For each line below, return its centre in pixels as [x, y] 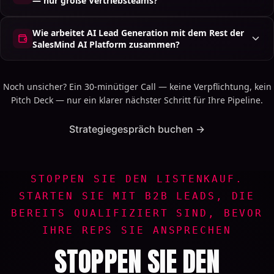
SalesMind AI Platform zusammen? [106, 44]
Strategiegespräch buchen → [137, 129]
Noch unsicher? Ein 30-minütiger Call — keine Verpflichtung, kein [137, 86]
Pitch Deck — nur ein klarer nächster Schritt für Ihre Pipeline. [137, 100]
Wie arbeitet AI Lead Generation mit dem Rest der [138, 32]
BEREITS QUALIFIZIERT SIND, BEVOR [137, 213]
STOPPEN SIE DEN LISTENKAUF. [137, 179]
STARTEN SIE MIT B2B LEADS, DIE [137, 196]
